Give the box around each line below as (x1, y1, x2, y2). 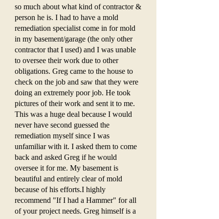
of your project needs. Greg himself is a (15, 207, 136, 215)
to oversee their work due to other (15, 56, 118, 65)
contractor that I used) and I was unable (15, 45, 136, 54)
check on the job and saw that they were (15, 78, 138, 86)
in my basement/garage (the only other (15, 35, 132, 43)
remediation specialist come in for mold (15, 24, 135, 32)
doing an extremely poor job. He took (15, 88, 131, 97)
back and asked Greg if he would (15, 153, 117, 161)
